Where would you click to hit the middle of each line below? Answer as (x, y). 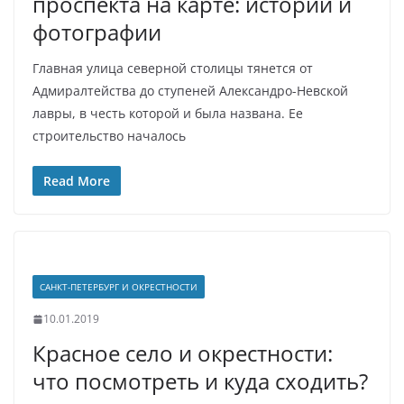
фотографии (97, 32)
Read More (77, 181)
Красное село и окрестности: (183, 353)
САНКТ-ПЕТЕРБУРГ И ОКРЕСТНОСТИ (119, 287)
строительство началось (109, 136)
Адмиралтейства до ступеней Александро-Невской (190, 91)
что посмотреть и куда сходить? (200, 381)
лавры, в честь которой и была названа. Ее (168, 113)
